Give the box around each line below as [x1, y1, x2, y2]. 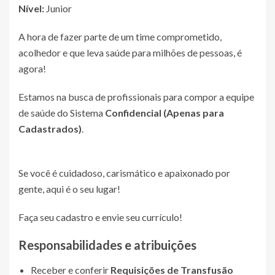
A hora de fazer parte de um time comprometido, [18, 31, 222, 42]
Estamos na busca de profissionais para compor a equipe [18, 91, 254, 103]
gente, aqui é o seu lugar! [18, 183, 120, 195]
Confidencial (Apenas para [105, 107, 224, 118]
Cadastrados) [18, 123, 82, 134]
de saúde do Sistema [18, 107, 105, 118]
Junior [44, 2, 72, 14]
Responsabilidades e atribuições [18, 238, 196, 252]
